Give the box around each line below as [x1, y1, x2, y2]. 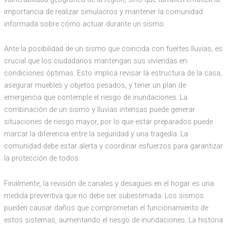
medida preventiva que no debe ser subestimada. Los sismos [4, 191, 204, 200]
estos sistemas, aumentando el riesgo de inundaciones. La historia [4, 215, 223, 224]
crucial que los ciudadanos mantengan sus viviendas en [4, 56, 187, 66]
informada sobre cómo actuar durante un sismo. [4, 19, 165, 28]
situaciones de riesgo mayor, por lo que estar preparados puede [4, 117, 213, 127]
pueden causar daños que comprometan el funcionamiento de [4, 203, 208, 212]
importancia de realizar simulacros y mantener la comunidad [4, 7, 203, 16]
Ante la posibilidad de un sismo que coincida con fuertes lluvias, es [4, 44, 222, 54]
